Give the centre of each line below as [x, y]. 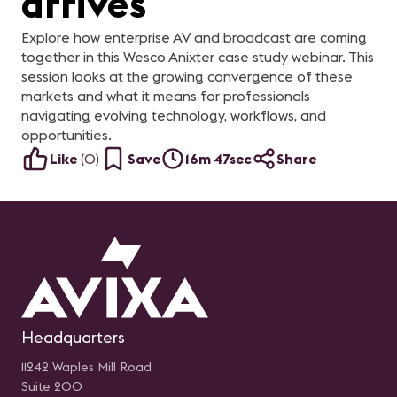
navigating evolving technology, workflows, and [174, 115]
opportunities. [66, 135]
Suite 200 [52, 386]
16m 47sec [218, 159]
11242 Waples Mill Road [86, 367]
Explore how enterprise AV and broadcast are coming [194, 37]
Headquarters [73, 337]
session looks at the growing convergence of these [187, 76]
